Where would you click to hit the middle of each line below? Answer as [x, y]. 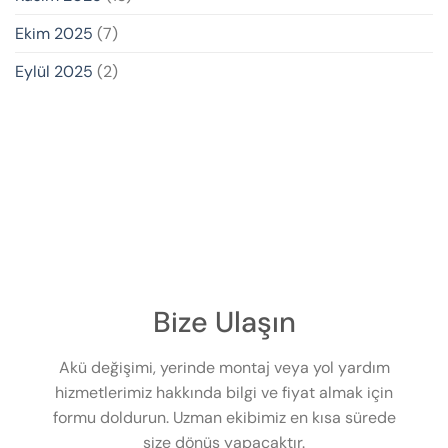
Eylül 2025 [54, 71]
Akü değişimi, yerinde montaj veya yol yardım [224, 368]
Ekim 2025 [54, 33]
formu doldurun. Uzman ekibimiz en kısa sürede [224, 418]
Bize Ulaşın [224, 321]
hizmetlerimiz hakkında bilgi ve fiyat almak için [224, 393]
